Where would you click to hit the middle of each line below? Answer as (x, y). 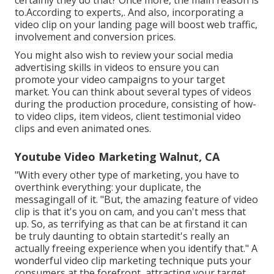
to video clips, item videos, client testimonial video (128, 117)
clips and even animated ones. (83, 129)
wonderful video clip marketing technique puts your (133, 261)
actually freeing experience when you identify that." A (136, 249)
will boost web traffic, (208, 25)
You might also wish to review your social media (124, 55)
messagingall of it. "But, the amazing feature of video (136, 200)
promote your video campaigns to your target (120, 80)
